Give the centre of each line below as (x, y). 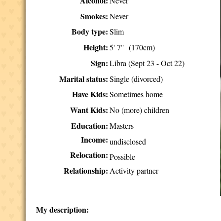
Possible (123, 157)
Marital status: (84, 79)
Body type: (90, 31)
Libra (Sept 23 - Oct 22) (147, 63)
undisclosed (128, 141)
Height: (96, 47)
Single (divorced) (136, 79)
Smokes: (94, 16)
